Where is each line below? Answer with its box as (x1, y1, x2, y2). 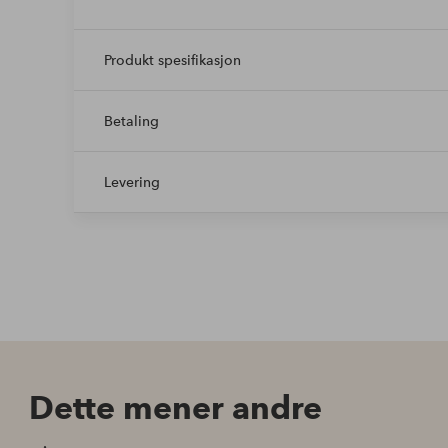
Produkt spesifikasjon (103, 50, 241, 69)
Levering (103, 172, 160, 191)
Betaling (103, 111, 159, 130)
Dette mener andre (29, 387, 323, 427)
